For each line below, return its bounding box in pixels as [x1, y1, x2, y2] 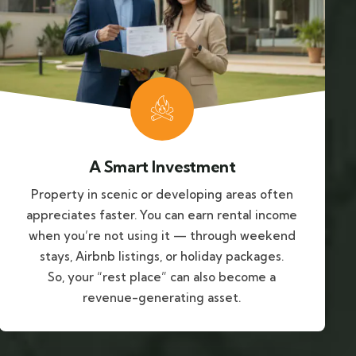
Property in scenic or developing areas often [30, 187, 293, 203]
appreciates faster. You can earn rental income [26, 207, 298, 223]
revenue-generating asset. [83, 290, 242, 306]
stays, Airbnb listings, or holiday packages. [40, 249, 284, 265]
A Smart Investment [88, 157, 236, 177]
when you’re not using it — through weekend [28, 228, 296, 244]
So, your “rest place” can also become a [48, 269, 277, 285]
